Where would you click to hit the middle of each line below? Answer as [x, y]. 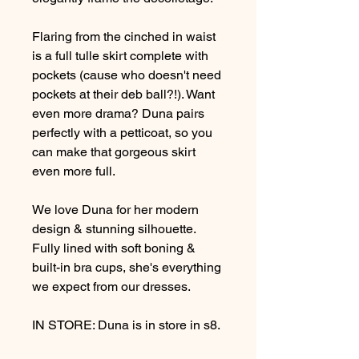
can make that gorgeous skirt [114, 152]
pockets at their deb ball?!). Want [123, 95]
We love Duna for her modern [115, 210]
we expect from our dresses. [113, 287]
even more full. [75, 171]
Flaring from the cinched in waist [124, 37]
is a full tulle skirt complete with [120, 56]
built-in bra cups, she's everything [127, 268]
